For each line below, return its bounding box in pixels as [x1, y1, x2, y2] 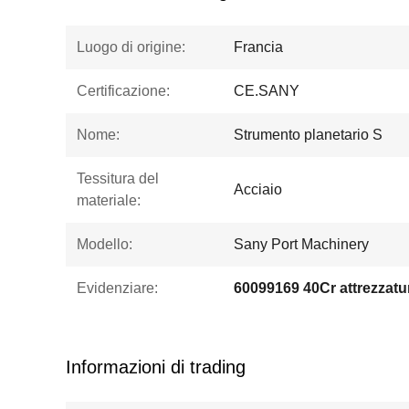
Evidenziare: [77, 280, 158, 296]
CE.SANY [234, 83, 299, 99]
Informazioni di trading [66, 357, 246, 377]
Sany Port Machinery [234, 236, 369, 252]
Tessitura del [77, 171, 159, 186]
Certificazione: [77, 83, 170, 99]
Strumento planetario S [234, 127, 383, 142]
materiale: [77, 193, 141, 208]
